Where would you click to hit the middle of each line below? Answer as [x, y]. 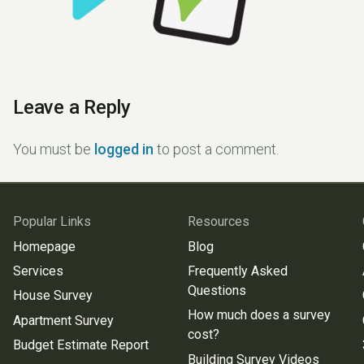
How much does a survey [260, 315]
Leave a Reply [72, 107]
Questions [217, 290]
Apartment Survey [63, 320]
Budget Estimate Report [81, 345]
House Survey [53, 296]
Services [38, 271]
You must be [54, 149]
